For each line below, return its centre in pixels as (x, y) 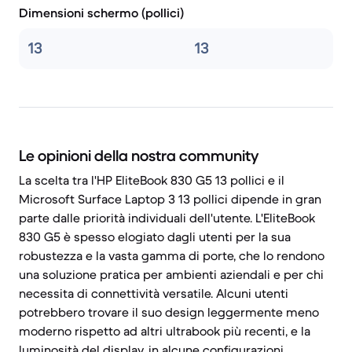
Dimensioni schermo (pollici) (101, 13)
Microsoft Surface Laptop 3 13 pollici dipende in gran (170, 199)
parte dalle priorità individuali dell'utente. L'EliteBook (167, 218)
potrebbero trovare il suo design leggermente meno (169, 312)
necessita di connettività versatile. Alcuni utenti (154, 293)
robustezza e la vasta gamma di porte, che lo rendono (172, 255)
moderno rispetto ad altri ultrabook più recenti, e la (165, 331)
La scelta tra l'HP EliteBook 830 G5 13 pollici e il (152, 180)
